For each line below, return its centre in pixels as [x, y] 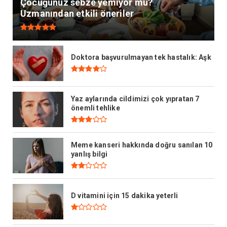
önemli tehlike [96, 108]
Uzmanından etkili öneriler [77, 13]
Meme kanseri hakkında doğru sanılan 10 [142, 145]
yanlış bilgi [89, 154]
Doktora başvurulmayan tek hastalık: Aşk [141, 58]
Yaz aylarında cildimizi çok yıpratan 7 [135, 99]
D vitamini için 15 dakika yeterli [125, 196]
